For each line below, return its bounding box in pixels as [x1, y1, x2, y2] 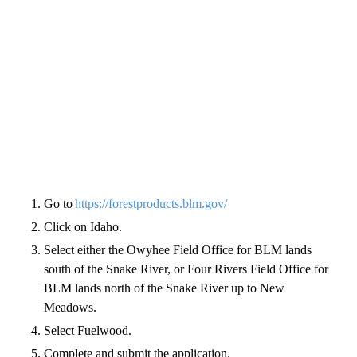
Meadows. [44, 300, 100, 314]
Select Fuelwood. [44, 323, 135, 337]
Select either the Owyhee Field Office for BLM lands [44, 242, 312, 257]
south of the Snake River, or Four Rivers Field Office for [44, 261, 328, 276]
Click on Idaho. [44, 219, 125, 233]
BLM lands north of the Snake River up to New [44, 280, 284, 295]
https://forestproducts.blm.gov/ [75, 196, 227, 210]
